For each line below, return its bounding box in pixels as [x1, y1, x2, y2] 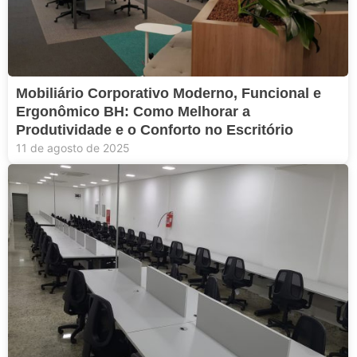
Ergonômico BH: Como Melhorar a [16, 103, 250, 120]
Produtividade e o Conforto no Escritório [16, 121, 293, 138]
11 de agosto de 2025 [16, 140, 130, 155]
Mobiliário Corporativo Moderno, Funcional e [16, 84, 321, 101]
